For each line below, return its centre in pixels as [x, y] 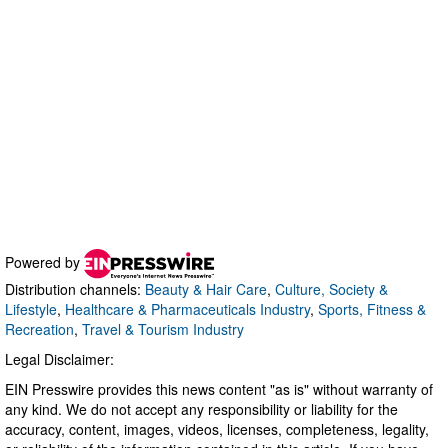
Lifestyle [31, 308]
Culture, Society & [331, 288]
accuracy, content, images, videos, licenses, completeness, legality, [217, 428]
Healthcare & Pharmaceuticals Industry [187, 308]
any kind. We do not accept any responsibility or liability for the [201, 408]
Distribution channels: [75, 288]
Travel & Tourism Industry [163, 328]
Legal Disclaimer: [59, 358]
